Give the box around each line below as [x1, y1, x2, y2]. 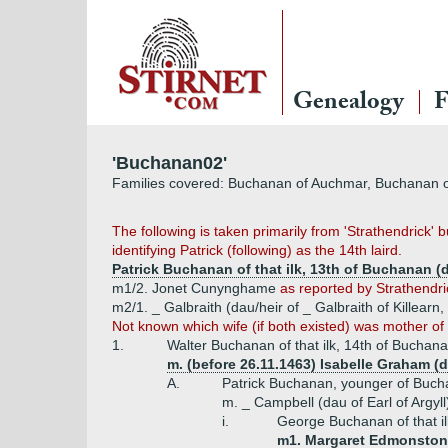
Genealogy [293, 84, 404, 125]
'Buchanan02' [112, 153, 227, 173]
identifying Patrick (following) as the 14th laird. [112, 242, 402, 258]
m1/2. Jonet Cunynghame [112, 280, 280, 296]
